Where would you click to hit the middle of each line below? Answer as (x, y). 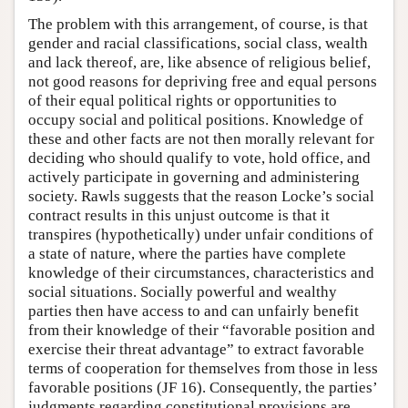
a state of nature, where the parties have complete (187, 254)
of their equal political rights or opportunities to (183, 101)
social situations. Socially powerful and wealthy (183, 292)
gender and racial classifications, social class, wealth (198, 44)
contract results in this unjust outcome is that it (179, 216)
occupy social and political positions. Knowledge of (196, 120)
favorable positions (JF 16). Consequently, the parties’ (203, 388)
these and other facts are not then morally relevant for (201, 139)
